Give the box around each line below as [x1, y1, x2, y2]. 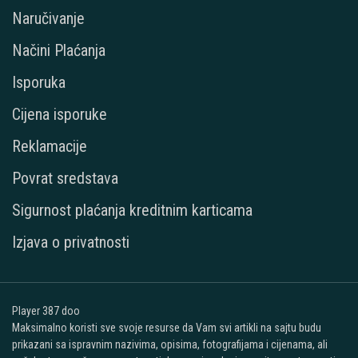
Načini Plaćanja [12, 40, 105, 60]
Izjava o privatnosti [12, 232, 129, 252]
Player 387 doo [12, 304, 80, 317]
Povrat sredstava [12, 168, 118, 188]
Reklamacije [12, 136, 87, 156]
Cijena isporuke [12, 104, 107, 124]
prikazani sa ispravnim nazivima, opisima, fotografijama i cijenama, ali [12, 337, 328, 351]
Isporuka [12, 72, 66, 92]
